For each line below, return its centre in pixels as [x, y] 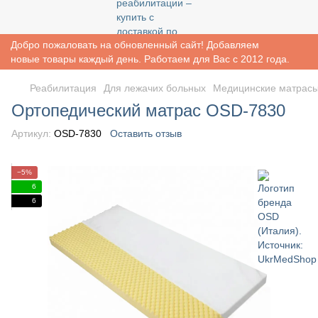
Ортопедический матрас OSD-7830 [148, 110]
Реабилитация [63, 88]
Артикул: [31, 133]
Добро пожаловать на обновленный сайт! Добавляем [135, 45]
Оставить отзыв [146, 133]
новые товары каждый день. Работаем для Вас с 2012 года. [150, 59]
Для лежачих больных [155, 88]
